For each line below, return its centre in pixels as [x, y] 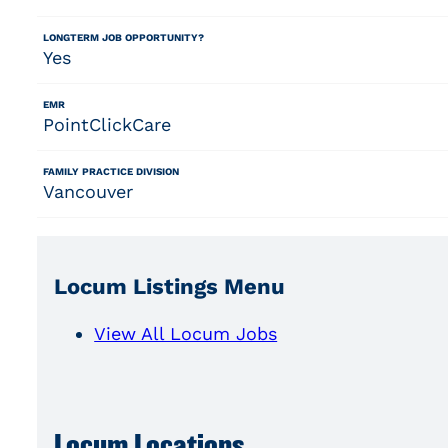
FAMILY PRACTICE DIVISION [110, 171]
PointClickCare [106, 124]
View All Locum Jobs [186, 334]
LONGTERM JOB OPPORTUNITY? [123, 37]
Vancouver [87, 191]
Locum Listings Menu [170, 287]
